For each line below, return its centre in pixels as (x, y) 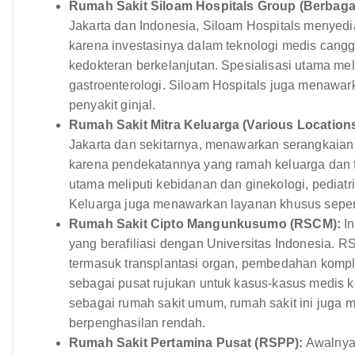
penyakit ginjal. (113, 105)
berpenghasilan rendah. (137, 323)
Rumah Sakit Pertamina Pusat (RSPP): (186, 342)
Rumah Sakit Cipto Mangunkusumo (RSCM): (205, 223)
